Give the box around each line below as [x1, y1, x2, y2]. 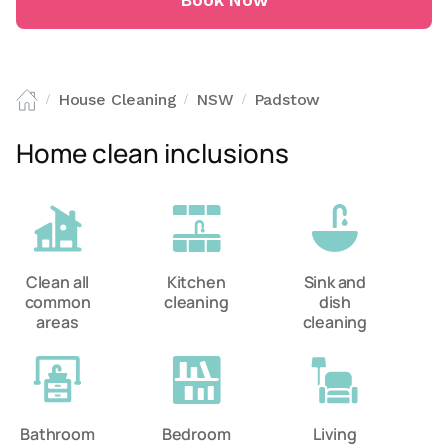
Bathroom [20, 423, 95, 445]
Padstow [253, 90, 321, 109]
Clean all [25, 271, 90, 293]
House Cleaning [57, 90, 177, 109]
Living [312, 423, 357, 445]
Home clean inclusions [16, 135, 289, 171]
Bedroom [161, 423, 231, 445]
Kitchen [166, 271, 226, 293]
